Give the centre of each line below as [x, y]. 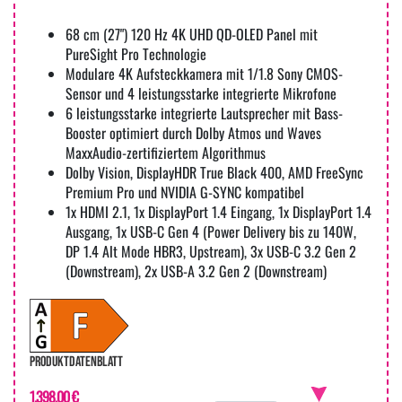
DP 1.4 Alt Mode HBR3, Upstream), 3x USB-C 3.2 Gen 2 [211, 252]
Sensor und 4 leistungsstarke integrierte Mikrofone [201, 94]
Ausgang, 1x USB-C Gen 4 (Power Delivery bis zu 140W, [211, 232]
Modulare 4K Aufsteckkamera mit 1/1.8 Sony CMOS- [204, 74]
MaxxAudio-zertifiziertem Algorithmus [166, 153]
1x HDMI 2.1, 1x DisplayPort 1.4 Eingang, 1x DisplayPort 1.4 [218, 212]
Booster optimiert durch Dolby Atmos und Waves [193, 133]
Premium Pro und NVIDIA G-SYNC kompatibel [185, 192]
